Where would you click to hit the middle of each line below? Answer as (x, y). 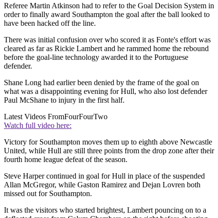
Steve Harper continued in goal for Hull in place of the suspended (104, 176)
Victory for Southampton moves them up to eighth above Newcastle (108, 142)
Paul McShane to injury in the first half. (64, 100)
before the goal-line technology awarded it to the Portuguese (96, 57)
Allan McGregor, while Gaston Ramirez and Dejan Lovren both (102, 185)
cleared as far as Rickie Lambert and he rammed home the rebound (106, 49)
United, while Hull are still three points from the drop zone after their (109, 151)
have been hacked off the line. (50, 23)
